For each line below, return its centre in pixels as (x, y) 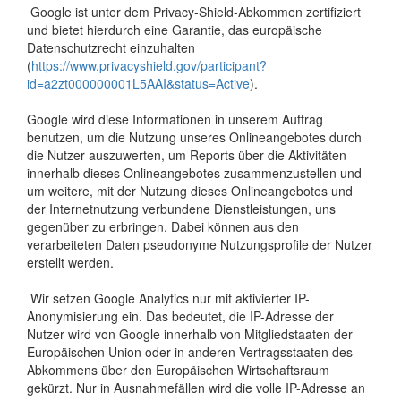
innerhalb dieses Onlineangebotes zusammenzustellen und (194, 172)
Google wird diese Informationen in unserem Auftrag (175, 119)
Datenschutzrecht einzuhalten (111, 47)
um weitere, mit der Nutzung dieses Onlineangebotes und (190, 190)
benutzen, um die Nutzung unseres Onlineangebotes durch (194, 137)
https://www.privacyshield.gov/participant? (149, 65)
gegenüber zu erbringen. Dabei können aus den (163, 226)
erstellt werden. (70, 262)
